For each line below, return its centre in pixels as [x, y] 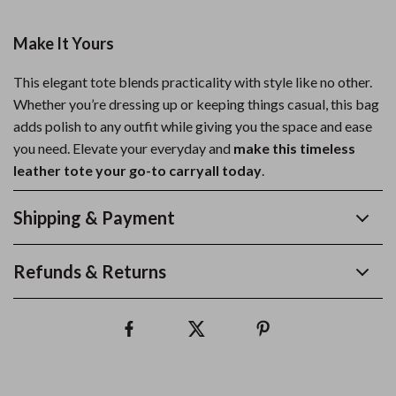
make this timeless [294, 148]
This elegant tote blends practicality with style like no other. [193, 82]
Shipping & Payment [94, 217]
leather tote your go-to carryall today [137, 170]
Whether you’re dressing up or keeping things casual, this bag [196, 104]
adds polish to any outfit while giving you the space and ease [193, 126]
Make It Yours [64, 43]
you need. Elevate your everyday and [123, 148]
